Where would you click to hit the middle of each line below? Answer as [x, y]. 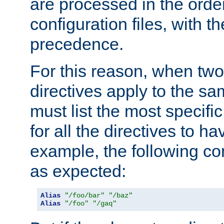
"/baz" [120, 195]
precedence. [77, 44]
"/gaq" [104, 203]
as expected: [78, 171]
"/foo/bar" [84, 195]
